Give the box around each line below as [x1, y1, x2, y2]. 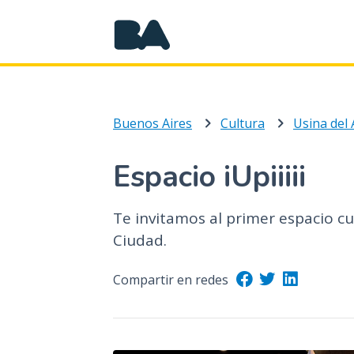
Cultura [220, 115, 265, 132]
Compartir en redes [113, 271, 228, 288]
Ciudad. [113, 230, 167, 250]
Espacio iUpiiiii [113, 157, 306, 197]
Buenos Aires [113, 115, 192, 132]
